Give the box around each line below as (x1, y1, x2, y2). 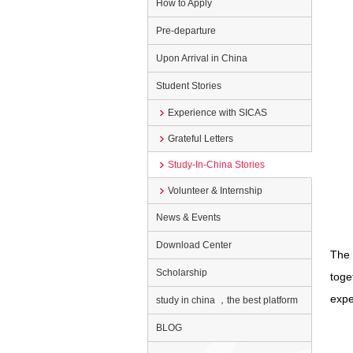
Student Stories (156, 80, 221, 91)
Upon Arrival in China (156, 53, 247, 64)
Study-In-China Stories (168, 159, 265, 170)
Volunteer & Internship (168, 185, 262, 196)
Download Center (156, 240, 232, 251)
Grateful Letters (168, 133, 233, 144)
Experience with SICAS (168, 107, 267, 118)
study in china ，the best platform (156, 295, 298, 306)
